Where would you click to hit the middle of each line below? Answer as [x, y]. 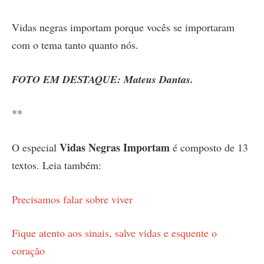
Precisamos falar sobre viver [72, 199]
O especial [36, 147]
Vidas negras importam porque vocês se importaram [123, 27]
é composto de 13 [209, 147]
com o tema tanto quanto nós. [75, 44]
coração [28, 251]
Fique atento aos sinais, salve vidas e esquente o [114, 233]
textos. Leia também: [57, 165]
